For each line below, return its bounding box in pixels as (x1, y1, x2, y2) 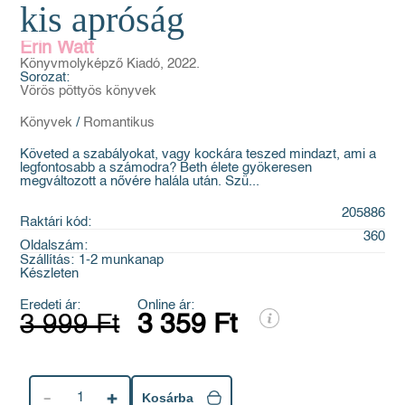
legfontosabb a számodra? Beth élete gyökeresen (20, 160, 313, 174)
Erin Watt (20, 39, 95, 58)
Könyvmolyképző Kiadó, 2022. (20, 56, 201, 71)
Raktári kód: (20, 214, 92, 229)
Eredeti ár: (20, 297, 81, 312)
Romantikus (83, 115, 155, 129)
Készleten (20, 266, 80, 280)
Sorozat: (20, 70, 71, 84)
